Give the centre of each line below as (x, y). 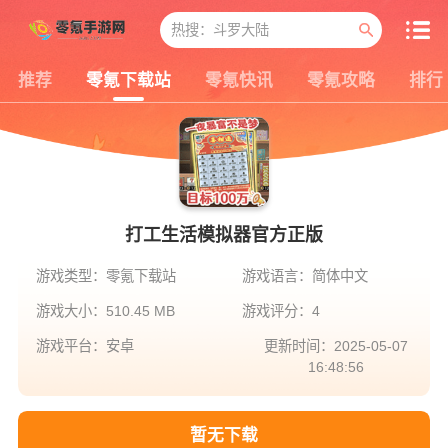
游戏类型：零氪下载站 (105, 275)
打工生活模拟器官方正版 (224, 234)
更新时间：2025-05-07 (336, 346)
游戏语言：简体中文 (304, 275)
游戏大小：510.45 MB (105, 311)
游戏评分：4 (280, 311)
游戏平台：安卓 (84, 346)
